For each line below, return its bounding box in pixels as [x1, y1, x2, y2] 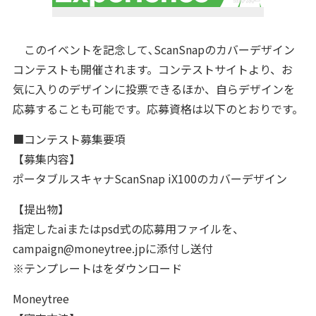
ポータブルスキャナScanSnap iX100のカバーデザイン [12, 170, 287, 187]
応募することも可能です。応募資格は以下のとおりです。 [12, 100, 303, 117]
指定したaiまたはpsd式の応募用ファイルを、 [12, 220, 244, 237]
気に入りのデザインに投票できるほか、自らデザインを [12, 80, 295, 97]
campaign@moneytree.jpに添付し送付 [12, 240, 213, 257]
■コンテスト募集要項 [12, 130, 126, 147]
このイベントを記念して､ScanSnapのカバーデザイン [12, 41, 295, 58]
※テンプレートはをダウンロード [12, 260, 182, 276]
